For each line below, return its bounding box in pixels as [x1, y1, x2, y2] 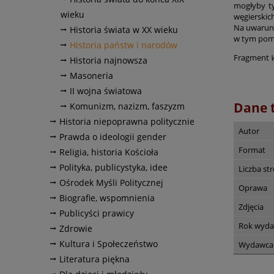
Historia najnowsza [70, 54, 147, 66]
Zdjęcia [239, 201, 264, 212]
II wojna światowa [70, 84, 142, 97]
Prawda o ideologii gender [59, 130, 166, 143]
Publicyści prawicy [59, 207, 134, 219]
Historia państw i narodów [70, 39, 177, 51]
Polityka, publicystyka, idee [59, 161, 168, 173]
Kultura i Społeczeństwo [59, 237, 158, 250]
